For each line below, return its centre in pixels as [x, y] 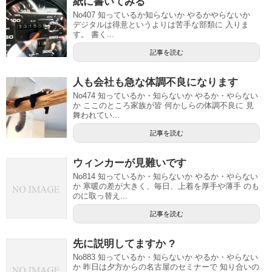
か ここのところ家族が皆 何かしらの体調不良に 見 [163, 106]
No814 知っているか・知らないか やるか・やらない [165, 177]
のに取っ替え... [100, 196]
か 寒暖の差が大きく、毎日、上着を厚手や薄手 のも [166, 186]
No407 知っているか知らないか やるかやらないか [161, 15]
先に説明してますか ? [124, 244]
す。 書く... [93, 35]
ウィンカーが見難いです [130, 163]
